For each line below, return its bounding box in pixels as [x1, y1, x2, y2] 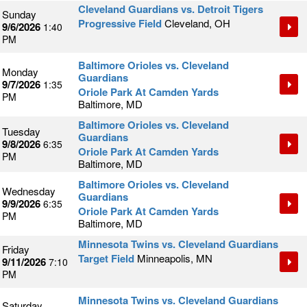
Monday [2, 64, 38, 79]
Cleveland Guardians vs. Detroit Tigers [78, 1, 263, 17]
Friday [2, 242, 29, 257]
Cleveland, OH [164, 16, 230, 31]
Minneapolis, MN [137, 251, 212, 266]
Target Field [78, 251, 134, 267]
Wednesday [2, 184, 56, 199]
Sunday [2, 7, 36, 22]
